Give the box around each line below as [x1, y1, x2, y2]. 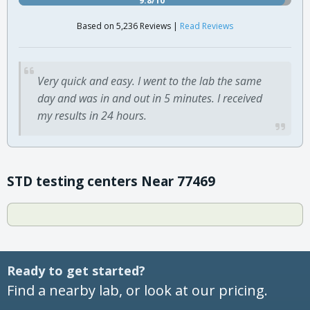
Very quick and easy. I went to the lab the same [37, 73, 262, 89]
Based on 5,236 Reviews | [77, 19, 180, 32]
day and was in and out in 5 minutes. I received [37, 90, 262, 106]
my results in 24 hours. [37, 107, 147, 123]
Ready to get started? [7, 262, 145, 279]
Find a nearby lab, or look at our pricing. [7, 280, 268, 300]
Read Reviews [180, 19, 233, 32]
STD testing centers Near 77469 [7, 172, 215, 190]
